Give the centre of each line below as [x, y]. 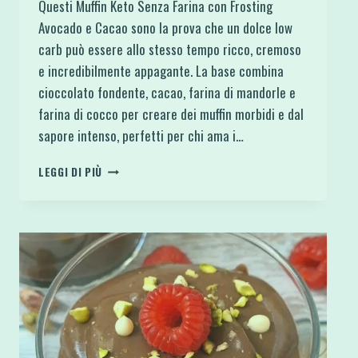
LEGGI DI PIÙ [71, 171]
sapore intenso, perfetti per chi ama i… [141, 135]
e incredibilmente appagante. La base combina [161, 70]
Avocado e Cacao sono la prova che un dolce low [165, 27]
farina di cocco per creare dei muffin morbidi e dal [171, 113]
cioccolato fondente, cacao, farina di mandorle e [167, 92]
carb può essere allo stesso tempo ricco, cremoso [170, 49]
